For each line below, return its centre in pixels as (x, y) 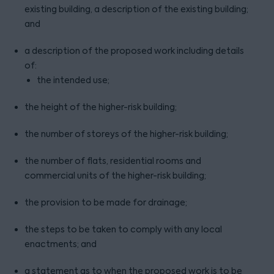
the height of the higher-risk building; (101, 107)
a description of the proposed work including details (134, 51)
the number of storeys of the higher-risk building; (126, 134)
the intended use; (73, 80)
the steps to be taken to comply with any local (123, 229)
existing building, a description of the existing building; (136, 9)
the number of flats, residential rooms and (113, 161)
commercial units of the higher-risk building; (115, 176)
